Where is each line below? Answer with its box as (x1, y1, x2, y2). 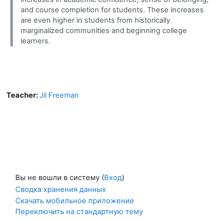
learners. (21, 37, 50, 45)
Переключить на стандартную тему (15, 207, 143, 217)
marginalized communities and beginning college (21, 26, 187, 35)
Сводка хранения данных (15, 185, 106, 194)
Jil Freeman (39, 91, 79, 100)
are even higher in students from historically (21, 16, 170, 25)
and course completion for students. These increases (21, 5, 204, 14)
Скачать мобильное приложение (15, 196, 134, 205)
